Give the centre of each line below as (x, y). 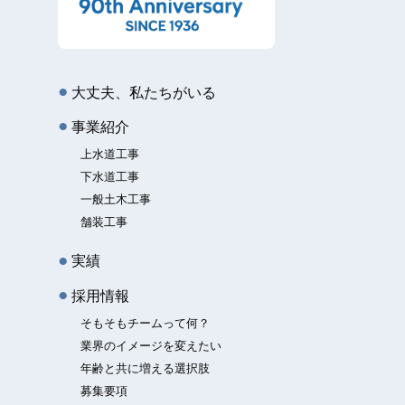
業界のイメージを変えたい (151, 345)
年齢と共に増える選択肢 (145, 368)
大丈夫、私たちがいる (143, 91)
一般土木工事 (115, 199)
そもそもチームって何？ (145, 323)
